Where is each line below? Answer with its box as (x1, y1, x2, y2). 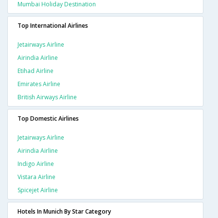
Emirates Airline (18, 80, 60, 89)
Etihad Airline (18, 67, 54, 75)
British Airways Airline (18, 93, 77, 102)
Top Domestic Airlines (18, 114, 79, 123)
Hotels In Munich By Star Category (18, 207, 111, 216)
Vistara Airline (18, 173, 55, 182)
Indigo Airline (18, 160, 54, 168)
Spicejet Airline (18, 186, 58, 195)
